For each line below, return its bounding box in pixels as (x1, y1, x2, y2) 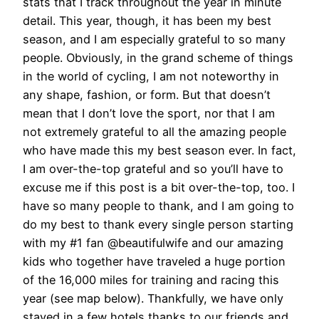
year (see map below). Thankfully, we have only (23, 291, 283, 305)
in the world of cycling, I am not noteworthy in (23, 69, 279, 83)
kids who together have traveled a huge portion (23, 254, 286, 268)
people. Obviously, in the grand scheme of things (23, 51, 293, 65)
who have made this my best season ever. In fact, (23, 143, 296, 157)
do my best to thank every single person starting (23, 217, 293, 231)
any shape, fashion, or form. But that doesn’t (23, 88, 271, 102)
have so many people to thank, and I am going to (23, 199, 294, 213)
